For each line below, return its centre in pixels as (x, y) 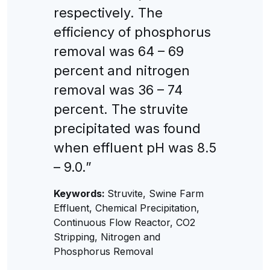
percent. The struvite (121, 109)
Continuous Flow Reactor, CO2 (124, 222)
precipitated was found (127, 128)
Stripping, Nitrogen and (107, 237)
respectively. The (108, 12)
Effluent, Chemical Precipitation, (126, 208)
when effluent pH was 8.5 (135, 147)
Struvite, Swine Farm (155, 193)
